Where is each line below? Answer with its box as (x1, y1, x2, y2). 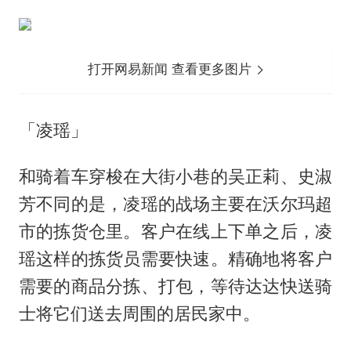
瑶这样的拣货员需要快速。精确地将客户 (18, 248, 333, 269)
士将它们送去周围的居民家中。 (18, 302, 260, 324)
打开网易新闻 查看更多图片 (88, 60, 256, 77)
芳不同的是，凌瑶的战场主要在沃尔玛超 (18, 193, 333, 214)
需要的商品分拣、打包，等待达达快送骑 (18, 275, 333, 296)
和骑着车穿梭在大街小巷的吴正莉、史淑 (18, 165, 333, 186)
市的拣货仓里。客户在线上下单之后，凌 (18, 220, 333, 241)
